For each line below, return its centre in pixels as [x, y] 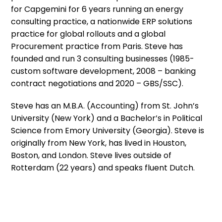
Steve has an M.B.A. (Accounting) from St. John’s [105, 106]
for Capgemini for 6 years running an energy [97, 9]
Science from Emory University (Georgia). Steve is [108, 131]
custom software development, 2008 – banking [104, 71]
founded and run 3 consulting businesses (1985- [103, 59]
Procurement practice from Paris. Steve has [97, 46]
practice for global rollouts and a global [88, 34]
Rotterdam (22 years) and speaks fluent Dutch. [103, 168]
